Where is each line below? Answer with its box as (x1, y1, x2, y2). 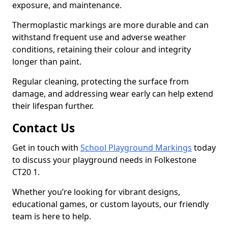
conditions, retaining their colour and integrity (12, 44, 191, 55)
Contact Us (12, 120, 75, 136)
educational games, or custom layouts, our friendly (12, 198, 209, 210)
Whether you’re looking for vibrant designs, (12, 186, 180, 197)
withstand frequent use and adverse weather (12, 32, 186, 43)
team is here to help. (12, 211, 91, 222)
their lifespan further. (12, 100, 94, 111)
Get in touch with (12, 142, 80, 153)
